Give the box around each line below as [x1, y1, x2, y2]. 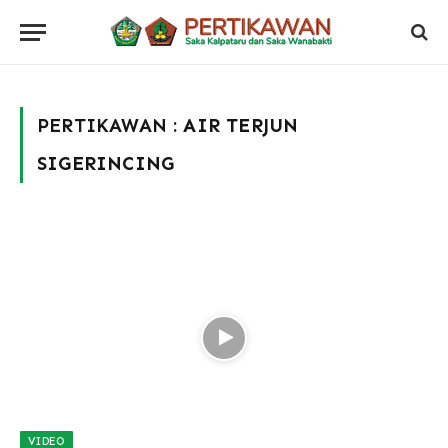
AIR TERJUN [183, 114, 299, 137]
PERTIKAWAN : [37, 114, 184, 137]
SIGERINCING [37, 152, 175, 175]
